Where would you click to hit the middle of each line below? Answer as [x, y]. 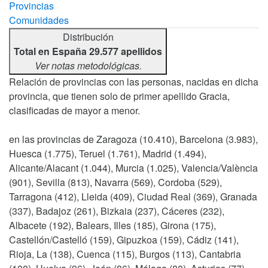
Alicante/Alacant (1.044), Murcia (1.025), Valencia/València [133, 167]
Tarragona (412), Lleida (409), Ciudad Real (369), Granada [133, 196]
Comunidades [39, 20]
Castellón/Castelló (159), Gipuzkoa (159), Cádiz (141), [124, 239]
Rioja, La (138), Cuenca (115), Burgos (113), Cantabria [125, 254]
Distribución [88, 36]
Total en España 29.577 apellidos [88, 51]
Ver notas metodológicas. [88, 65]
